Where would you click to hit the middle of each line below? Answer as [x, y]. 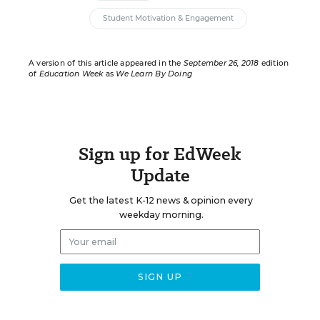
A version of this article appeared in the [106, 63]
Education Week [71, 74]
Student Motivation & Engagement [168, 18]
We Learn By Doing [154, 74]
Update [160, 175]
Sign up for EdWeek [160, 154]
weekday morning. [161, 215]
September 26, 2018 [221, 63]
